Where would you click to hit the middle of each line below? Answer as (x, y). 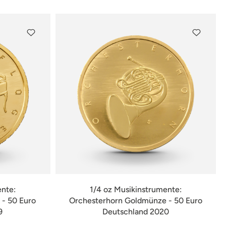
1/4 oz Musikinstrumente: (135, 189)
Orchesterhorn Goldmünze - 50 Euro (135, 201)
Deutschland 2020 (135, 212)
